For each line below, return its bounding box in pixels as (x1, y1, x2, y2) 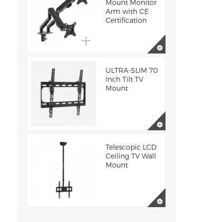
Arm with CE (105, 7, 149, 15)
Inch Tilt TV (105, 75, 143, 83)
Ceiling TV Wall (105, 152, 156, 160)
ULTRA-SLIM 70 (105, 66, 158, 74)
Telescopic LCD (105, 143, 157, 151)
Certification (105, 16, 147, 24)
